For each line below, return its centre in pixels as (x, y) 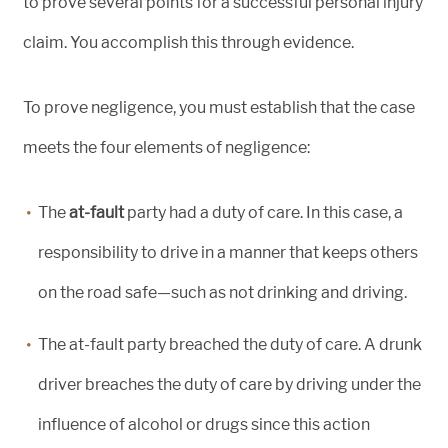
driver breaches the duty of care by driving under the (229, 385)
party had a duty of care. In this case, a (263, 213)
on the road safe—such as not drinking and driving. (222, 293)
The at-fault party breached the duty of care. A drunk (230, 345)
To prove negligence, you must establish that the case (219, 108)
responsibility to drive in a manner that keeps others (228, 253)
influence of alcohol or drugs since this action (204, 425)
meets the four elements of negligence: (166, 148)
